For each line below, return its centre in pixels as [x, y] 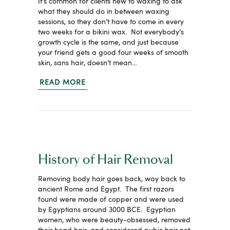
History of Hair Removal [106, 160]
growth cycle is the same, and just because [108, 42]
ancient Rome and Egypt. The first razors [106, 189]
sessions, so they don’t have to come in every [111, 22]
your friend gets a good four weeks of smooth [113, 53]
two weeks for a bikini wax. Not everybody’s [111, 32]
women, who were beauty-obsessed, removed [114, 220]
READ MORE [63, 82]
